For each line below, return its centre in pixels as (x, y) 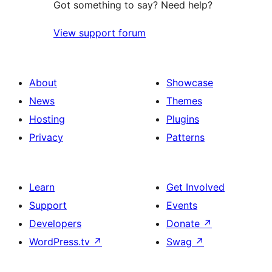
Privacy (46, 138)
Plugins (183, 119)
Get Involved (195, 187)
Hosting (47, 119)
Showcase (190, 83)
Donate (185, 224)
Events (182, 206)
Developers (55, 224)
